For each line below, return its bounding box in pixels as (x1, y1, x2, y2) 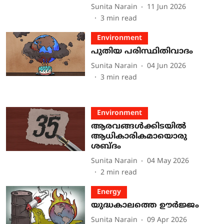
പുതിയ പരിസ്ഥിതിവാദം (90, 46, 193, 56)
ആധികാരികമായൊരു (90, 131, 187, 141)
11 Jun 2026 (146, 3, 186, 12)
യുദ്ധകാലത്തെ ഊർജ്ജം (90, 200, 199, 210)
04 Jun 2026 (146, 62, 186, 71)
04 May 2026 (146, 157, 189, 166)
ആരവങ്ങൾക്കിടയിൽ (90, 121, 186, 131)
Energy (96, 187, 121, 196)
